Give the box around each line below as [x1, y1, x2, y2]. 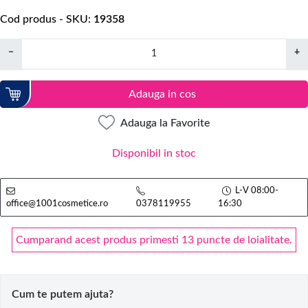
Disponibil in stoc [112, 148, 196, 159]
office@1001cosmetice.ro [6, 199, 108, 208]
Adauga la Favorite [120, 118, 210, 129]
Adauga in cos [129, 88, 196, 100]
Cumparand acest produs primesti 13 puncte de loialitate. [16, 234, 292, 246]
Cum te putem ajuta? [12, 289, 113, 300]
